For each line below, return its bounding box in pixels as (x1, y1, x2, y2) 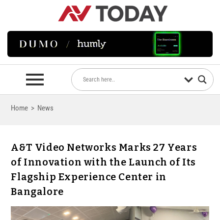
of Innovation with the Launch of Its (11, 156, 196, 168)
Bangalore (11, 186, 64, 198)
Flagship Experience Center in (11, 171, 166, 183)
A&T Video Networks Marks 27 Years (11, 141, 197, 154)
